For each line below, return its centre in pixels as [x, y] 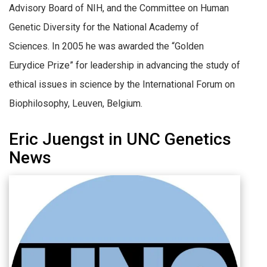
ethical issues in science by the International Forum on [122, 84]
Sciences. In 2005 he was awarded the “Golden [106, 46]
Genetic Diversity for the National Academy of [104, 27]
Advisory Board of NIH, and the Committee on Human [119, 8]
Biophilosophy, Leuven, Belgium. [76, 103]
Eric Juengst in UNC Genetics [120, 139]
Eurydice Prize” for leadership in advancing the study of [125, 65]
